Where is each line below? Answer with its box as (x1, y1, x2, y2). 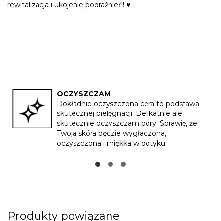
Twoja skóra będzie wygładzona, (57, 129, 166, 138)
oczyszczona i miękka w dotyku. (57, 139, 167, 148)
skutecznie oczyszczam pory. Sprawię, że (57, 119, 197, 128)
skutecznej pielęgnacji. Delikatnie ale (57, 109, 182, 118)
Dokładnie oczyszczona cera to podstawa (57, 99, 199, 109)
